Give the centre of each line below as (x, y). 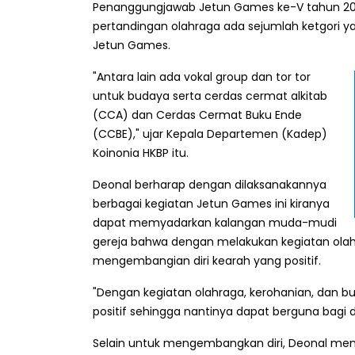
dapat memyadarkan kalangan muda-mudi (215, 223)
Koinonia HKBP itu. (141, 153)
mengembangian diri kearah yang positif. (207, 261)
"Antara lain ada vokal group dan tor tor (202, 77)
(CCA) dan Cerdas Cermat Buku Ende (197, 115)
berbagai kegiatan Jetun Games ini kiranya (211, 204)
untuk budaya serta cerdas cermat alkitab (210, 96)
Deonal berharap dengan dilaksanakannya (210, 185)
